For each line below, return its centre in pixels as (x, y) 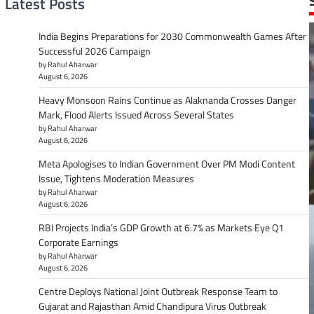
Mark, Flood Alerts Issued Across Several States (136, 115)
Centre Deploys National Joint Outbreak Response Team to (158, 292)
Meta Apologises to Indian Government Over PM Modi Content (166, 164)
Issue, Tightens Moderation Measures (116, 179)
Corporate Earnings (78, 243)
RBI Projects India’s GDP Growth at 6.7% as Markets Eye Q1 (161, 228)
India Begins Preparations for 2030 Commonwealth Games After (172, 36)
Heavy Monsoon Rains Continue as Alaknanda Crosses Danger (167, 100)
